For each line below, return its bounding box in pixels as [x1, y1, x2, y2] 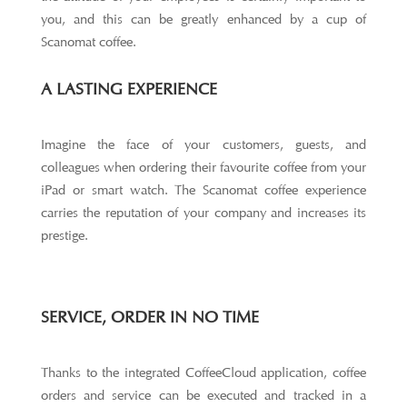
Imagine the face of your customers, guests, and [40, 136, 367, 154]
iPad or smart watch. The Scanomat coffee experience [40, 182, 367, 199]
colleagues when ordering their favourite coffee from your [40, 159, 367, 176]
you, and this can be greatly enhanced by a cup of [40, 11, 367, 28]
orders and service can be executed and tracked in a [40, 387, 367, 404]
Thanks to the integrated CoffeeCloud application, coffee [40, 364, 367, 382]
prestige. [40, 227, 88, 244]
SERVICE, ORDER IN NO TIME [40, 307, 259, 327]
